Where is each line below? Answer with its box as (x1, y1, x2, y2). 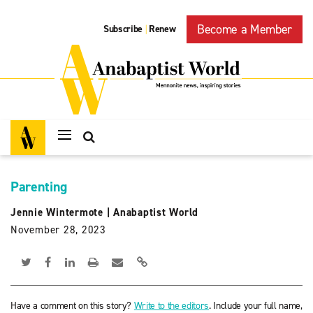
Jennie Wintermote (10, 205, 103, 219)
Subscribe (103, 22, 143, 36)
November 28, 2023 (10, 223, 106, 237)
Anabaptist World (113, 205, 198, 219)
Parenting (10, 177, 67, 196)
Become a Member (197, 21, 292, 38)
